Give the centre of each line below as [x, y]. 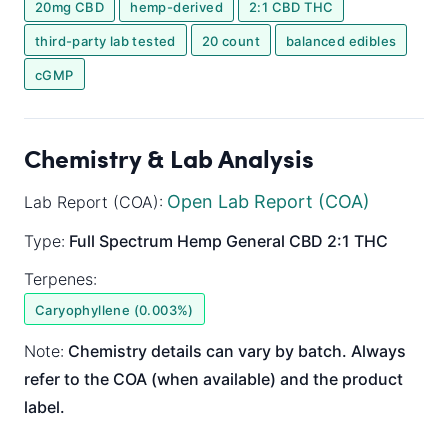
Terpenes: [60, 279]
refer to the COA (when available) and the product [213, 379]
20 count [231, 41]
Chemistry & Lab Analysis [169, 158]
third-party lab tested [105, 41]
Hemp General [231, 241]
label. [44, 407]
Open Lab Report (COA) [268, 202]
